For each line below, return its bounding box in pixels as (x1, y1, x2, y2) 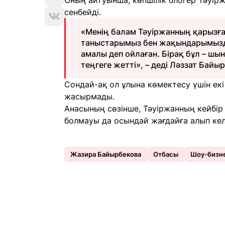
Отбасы (153, 150, 178, 158)
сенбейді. (64, 7, 101, 17)
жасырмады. (64, 91, 115, 101)
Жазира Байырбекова (70, 150, 141, 158)
